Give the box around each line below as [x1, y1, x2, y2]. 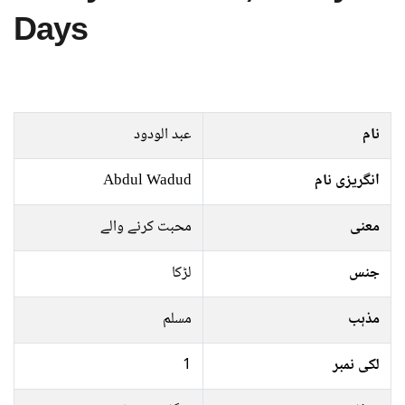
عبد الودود [134, 122, 192, 148]
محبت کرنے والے [100, 214, 192, 240]
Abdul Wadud [103, 168, 192, 194]
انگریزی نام [315, 168, 380, 194]
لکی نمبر [333, 353, 380, 379]
